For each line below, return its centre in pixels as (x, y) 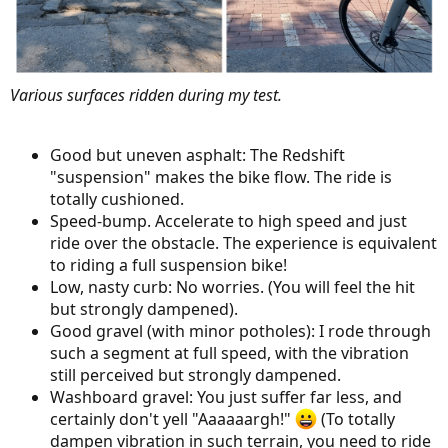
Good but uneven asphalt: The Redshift (197, 155)
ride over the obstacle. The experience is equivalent (243, 243)
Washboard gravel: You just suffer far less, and (226, 397)
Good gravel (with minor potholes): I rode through (240, 331)
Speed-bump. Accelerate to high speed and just (228, 221)
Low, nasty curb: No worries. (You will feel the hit (232, 287)
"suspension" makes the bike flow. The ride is (221, 177)
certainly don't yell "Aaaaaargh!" (172, 419)
